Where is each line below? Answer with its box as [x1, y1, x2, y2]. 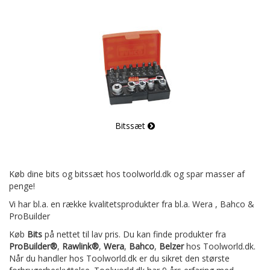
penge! [9, 180, 35, 192]
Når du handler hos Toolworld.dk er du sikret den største [9, 253, 230, 264]
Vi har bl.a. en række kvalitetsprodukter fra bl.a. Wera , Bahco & [9, 198, 254, 210]
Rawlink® [62, 240, 99, 252]
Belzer [159, 240, 184, 252]
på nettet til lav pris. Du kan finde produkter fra [42, 228, 226, 240]
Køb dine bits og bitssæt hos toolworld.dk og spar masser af [9, 168, 245, 180]
